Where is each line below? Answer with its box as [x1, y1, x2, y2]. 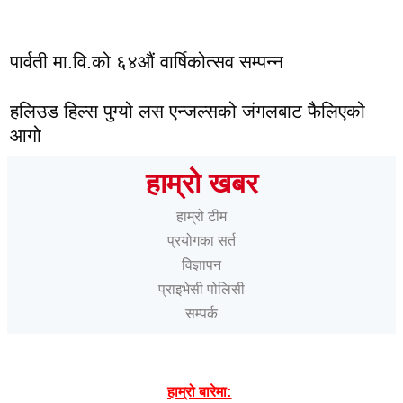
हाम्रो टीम [176, 209, 227, 224]
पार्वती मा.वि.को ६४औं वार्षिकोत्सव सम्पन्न [10, 51, 283, 72]
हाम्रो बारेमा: [167, 384, 232, 399]
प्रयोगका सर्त [167, 233, 236, 248]
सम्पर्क [185, 306, 218, 321]
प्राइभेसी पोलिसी [158, 282, 245, 297]
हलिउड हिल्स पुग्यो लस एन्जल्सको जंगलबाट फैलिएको [10, 101, 365, 121]
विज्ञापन [182, 257, 221, 273]
